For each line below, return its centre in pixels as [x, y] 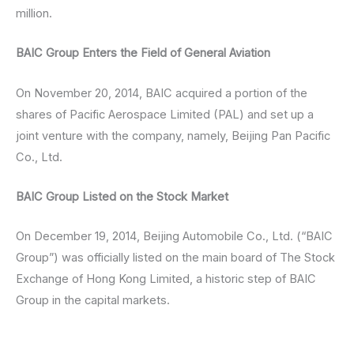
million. [34, 14]
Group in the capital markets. [93, 301]
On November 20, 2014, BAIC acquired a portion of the [162, 93]
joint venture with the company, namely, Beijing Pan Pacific [173, 136]
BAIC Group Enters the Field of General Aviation [143, 53]
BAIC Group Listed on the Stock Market [124, 197]
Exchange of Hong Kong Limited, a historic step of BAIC [166, 279]
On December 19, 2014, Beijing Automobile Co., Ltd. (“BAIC [174, 237]
